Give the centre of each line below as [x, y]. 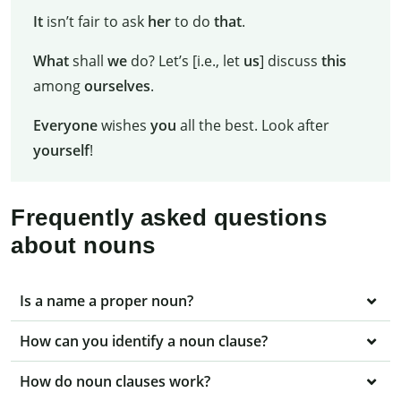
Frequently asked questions [169, 218]
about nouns [83, 246]
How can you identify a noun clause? [144, 341]
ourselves [117, 86]
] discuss [290, 61]
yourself [61, 151]
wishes [124, 126]
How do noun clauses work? [115, 382]
